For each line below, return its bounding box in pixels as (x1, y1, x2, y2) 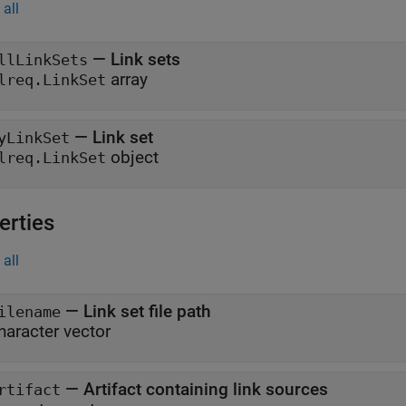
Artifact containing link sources (83, 379, 328, 400)
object (106, 147, 159, 168)
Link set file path (83, 301, 211, 322)
